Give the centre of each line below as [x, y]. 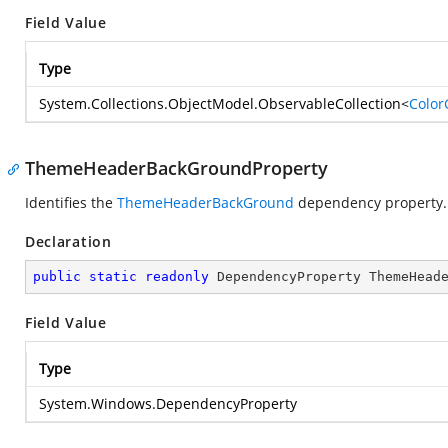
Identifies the [71, 202]
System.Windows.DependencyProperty [168, 403]
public [57, 276]
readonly [177, 276]
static [113, 276]
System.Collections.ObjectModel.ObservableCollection [220, 103]
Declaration [68, 241]
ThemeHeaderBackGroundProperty [176, 168]
